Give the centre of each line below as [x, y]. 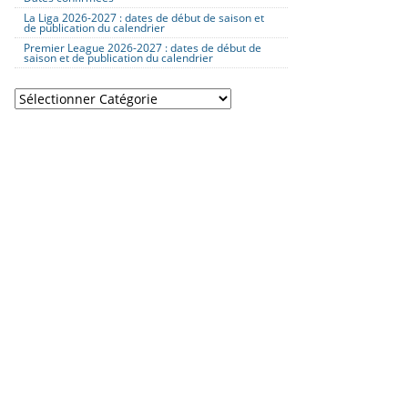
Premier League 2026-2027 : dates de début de [143, 47]
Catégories [46, 98]
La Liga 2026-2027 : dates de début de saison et [144, 17]
